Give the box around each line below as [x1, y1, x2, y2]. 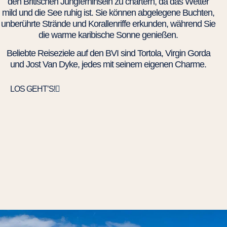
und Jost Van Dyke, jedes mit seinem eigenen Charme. [10, 59, 207, 70]
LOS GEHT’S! [10, 84, 55, 93]
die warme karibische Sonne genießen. [39, 30, 178, 40]
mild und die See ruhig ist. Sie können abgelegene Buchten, [2, 8, 215, 18]
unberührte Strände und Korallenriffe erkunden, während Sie [1, 19, 216, 29]
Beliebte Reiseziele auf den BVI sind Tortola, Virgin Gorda [6, 48, 210, 59]
